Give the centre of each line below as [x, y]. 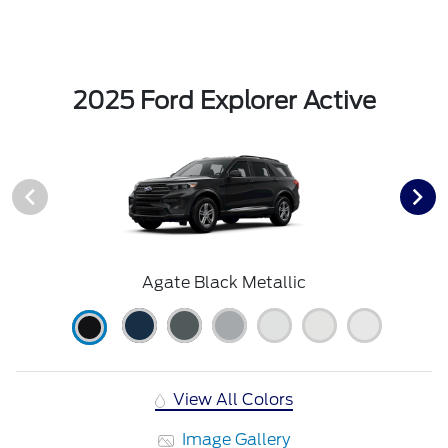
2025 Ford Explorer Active [224, 101]
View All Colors [231, 400]
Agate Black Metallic [224, 283]
